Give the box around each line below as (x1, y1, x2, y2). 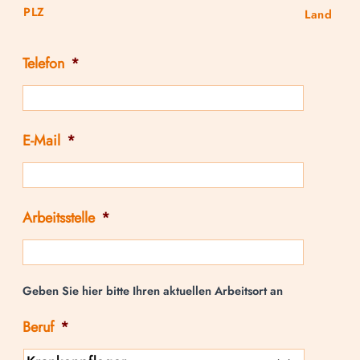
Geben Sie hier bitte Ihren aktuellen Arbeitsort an (22, 281, 283, 299)
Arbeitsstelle (22, 207, 95, 228)
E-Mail (22, 129, 60, 151)
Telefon (22, 52, 64, 74)
